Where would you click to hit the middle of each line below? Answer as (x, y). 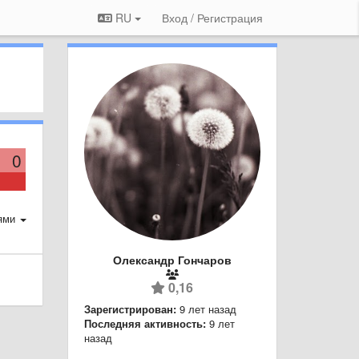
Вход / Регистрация (212, 18)
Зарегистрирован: (130, 309)
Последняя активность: (145, 323)
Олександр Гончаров (172, 259)
